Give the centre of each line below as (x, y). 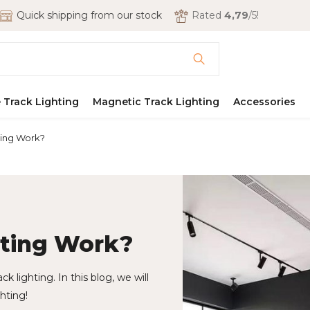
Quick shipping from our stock (89, 15)
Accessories (264, 102)
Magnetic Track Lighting (156, 102)
